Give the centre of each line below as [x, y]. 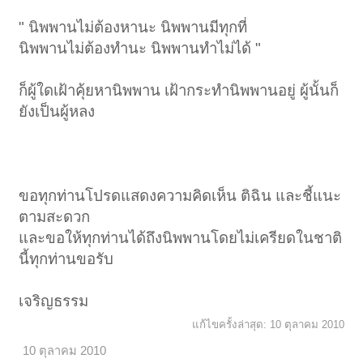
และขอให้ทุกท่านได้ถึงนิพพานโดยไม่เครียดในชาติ [181, 238]
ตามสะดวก [55, 217]
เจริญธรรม [54, 301]
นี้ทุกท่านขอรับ [66, 259]
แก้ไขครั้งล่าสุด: [231, 325]
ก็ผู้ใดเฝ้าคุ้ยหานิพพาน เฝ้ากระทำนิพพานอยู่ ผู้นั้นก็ [179, 91]
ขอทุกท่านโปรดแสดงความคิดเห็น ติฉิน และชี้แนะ [180, 196]
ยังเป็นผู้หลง [57, 112]
